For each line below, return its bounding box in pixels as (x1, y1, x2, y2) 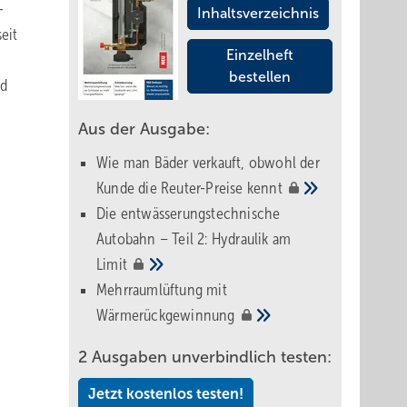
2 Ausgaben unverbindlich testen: (78, 348, 332, 366)
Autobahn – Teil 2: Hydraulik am (96, 230, 292, 248)
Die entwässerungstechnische (96, 204, 281, 223)
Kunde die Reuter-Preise (96, 179, 247, 197)
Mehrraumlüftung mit (96, 281, 227, 299)
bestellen (229, 69, 291, 84)
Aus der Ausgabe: (78, 120, 210, 138)
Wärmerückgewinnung (96, 306, 239, 324)
